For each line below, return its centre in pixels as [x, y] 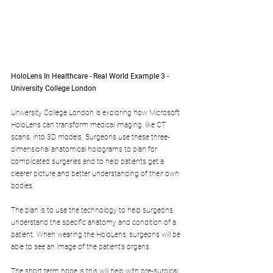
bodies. [23, 186]
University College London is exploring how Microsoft [96, 113]
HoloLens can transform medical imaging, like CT [89, 125]
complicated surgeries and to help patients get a [88, 162]
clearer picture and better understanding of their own [96, 174]
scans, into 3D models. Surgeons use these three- [90, 137]
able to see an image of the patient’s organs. [81, 247]
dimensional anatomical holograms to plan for [85, 150]
